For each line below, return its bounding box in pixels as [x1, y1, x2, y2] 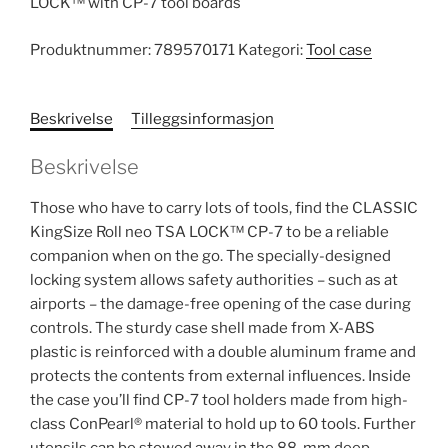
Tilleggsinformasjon [131, 109, 274, 128]
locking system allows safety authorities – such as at [30, 271, 398, 290]
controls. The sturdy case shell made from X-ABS [30, 319, 375, 338]
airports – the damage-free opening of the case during [30, 295, 411, 314]
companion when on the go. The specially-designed [30, 247, 391, 266]
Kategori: [238, 40, 306, 59]
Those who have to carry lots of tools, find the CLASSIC [30, 199, 418, 218]
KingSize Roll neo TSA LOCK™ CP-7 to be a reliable [30, 223, 389, 242]
